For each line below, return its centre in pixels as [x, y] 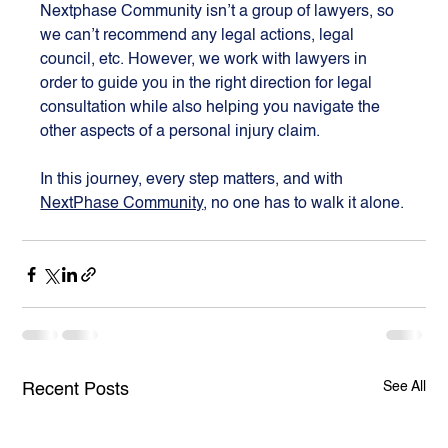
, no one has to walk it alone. [304, 204]
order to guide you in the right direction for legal [208, 84]
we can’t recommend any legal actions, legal [199, 36]
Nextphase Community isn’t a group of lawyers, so [219, 12]
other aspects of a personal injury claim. [180, 132]
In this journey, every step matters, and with [194, 180]
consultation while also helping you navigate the [212, 108]
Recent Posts [76, 390]
